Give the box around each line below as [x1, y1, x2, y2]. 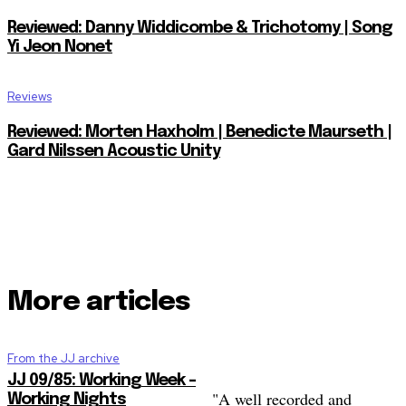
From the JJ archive [7, 351, 120, 367]
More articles [7, 288, 190, 317]
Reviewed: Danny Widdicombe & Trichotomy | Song [7, 20, 392, 37]
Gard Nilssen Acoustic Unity [7, 143, 220, 160]
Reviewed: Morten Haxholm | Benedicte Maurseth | [7, 124, 391, 141]
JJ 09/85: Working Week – [7, 372, 196, 390]
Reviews [7, 89, 52, 105]
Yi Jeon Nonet [7, 39, 112, 56]
